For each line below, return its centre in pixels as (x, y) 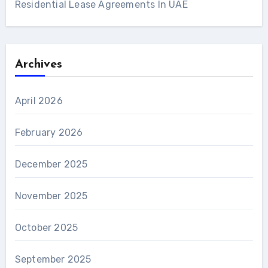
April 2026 (39, 100)
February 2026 (49, 132)
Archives (38, 64)
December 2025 (51, 164)
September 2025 (53, 259)
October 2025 (46, 227)
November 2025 (51, 196)
